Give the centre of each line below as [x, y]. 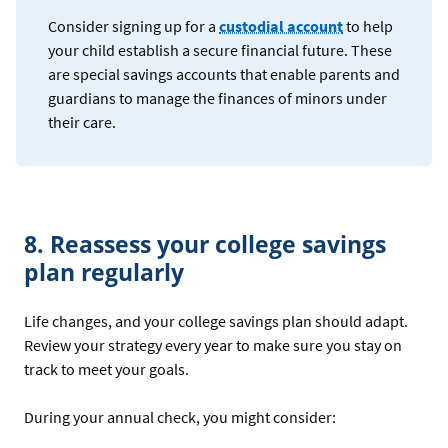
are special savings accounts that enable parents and [224, 73]
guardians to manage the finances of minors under [217, 97]
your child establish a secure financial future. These [220, 49]
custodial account [281, 25]
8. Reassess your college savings [205, 243]
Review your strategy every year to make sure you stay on [213, 344]
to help [368, 25]
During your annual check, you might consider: [180, 416]
